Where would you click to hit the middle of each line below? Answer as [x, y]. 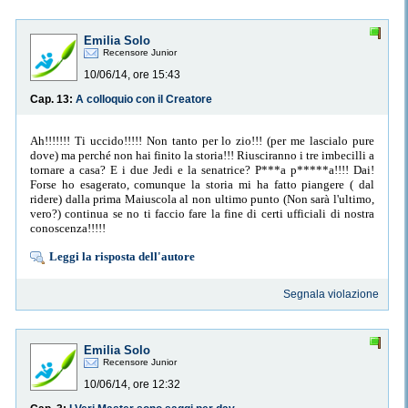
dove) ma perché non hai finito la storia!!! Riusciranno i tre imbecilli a [202, 155]
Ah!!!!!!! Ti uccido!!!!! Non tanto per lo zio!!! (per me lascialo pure [202, 140]
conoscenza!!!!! [68, 228]
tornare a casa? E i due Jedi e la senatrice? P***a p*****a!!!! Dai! [202, 169]
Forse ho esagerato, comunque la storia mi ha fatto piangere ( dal [202, 184]
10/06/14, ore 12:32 [132, 385]
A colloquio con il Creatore [144, 100]
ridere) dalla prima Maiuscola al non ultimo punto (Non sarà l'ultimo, [202, 199]
